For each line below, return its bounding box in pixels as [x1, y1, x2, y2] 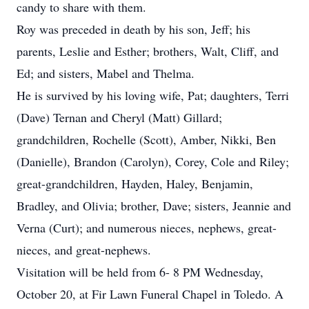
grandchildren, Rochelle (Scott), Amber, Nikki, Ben [17, 131, 276, 148]
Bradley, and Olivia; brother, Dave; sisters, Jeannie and [17, 197, 291, 214]
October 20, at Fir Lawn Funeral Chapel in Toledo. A [17, 286, 283, 302]
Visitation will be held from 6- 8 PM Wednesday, [17, 263, 263, 280]
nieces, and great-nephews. [17, 241, 151, 258]
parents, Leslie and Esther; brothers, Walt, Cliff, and [17, 43, 279, 59]
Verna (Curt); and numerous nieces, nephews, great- [17, 219, 277, 236]
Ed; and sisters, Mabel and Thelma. [17, 65, 195, 81]
